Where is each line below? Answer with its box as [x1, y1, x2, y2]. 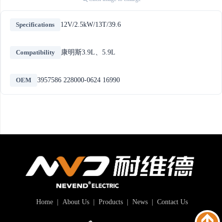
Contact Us [155, 198, 188, 206]
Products [96, 198, 123, 206]
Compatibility [16, 49, 55, 56]
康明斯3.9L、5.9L [61, 49, 115, 56]
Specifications [16, 21, 55, 28]
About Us [60, 198, 89, 206]
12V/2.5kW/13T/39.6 [60, 21, 121, 28]
